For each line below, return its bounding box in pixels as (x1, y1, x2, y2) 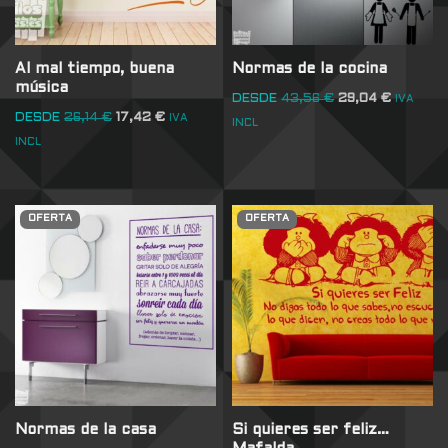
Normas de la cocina (232, 62, 388, 77)
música (15, 81, 68, 96)
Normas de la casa (15, 422, 156, 437)
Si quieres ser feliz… (232, 422, 390, 437)
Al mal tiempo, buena (15, 62, 174, 77)
